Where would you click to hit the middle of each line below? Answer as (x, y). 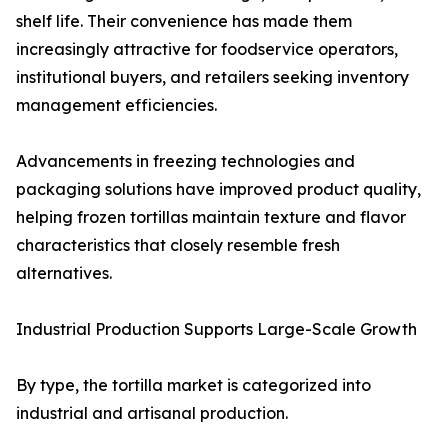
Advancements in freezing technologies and (185, 161)
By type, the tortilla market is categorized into (193, 385)
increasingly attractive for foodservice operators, (207, 49)
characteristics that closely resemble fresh (178, 245)
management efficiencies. (116, 105)
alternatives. (64, 273)
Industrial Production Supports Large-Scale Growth (216, 329)
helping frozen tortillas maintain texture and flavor (211, 217)
